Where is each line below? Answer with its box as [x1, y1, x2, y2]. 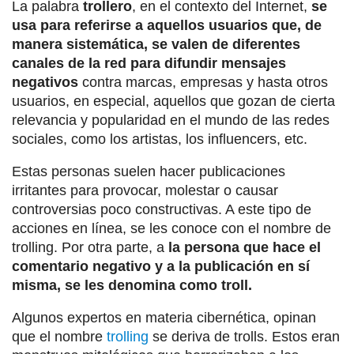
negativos [12, 74, 82, 90]
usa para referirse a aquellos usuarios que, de [12, 17, 322, 33]
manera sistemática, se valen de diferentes [12, 36, 300, 52]
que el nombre [12, 329, 107, 345]
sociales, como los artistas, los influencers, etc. [12, 131, 307, 147]
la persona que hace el [168, 239, 321, 255]
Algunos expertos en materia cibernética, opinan [12, 310, 316, 326]
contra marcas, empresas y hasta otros [82, 74, 328, 90]
